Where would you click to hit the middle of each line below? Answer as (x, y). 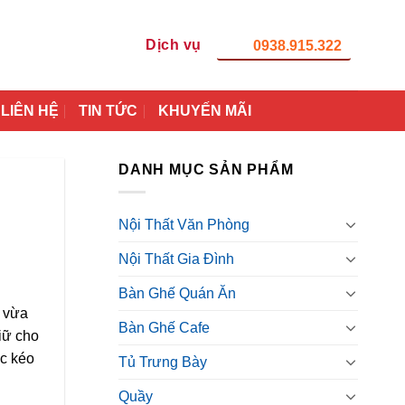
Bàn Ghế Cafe (164, 327)
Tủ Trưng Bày (163, 362)
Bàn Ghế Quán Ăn (177, 293)
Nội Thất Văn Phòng (184, 224)
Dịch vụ (174, 45)
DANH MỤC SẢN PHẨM (206, 170)
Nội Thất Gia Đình (176, 259)
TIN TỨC (108, 111)
